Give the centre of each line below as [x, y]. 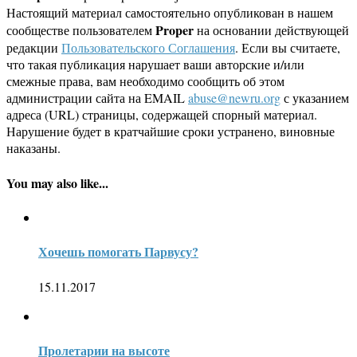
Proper [175, 30]
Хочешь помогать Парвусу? [118, 252]
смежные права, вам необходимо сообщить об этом [145, 81]
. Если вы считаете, [288, 48]
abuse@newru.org [234, 98]
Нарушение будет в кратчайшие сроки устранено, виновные [171, 131]
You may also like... [57, 182]
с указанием [315, 98]
